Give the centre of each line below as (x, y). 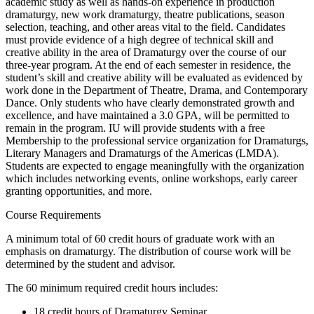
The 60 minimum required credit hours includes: (112, 288)
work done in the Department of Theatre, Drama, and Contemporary (157, 90)
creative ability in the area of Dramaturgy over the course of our (146, 53)
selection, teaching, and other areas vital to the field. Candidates (145, 27)
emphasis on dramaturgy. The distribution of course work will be (148, 252)
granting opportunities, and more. (79, 191)
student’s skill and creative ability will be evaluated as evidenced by (154, 78)
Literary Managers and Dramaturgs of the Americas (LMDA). (142, 153)
